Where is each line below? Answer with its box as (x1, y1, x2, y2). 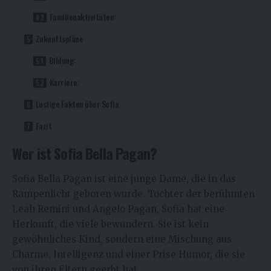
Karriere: (49, 76, 80, 89)
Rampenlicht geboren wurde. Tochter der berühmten (12, 188, 255, 200)
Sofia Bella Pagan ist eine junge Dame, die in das (12, 172, 236, 184)
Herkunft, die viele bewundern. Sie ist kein (12, 218, 209, 230)
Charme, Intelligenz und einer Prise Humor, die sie (12, 248, 245, 260)
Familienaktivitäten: (49, 10, 116, 24)
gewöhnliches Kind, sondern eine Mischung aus (12, 233, 232, 245)
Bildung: (48, 54, 76, 67)
